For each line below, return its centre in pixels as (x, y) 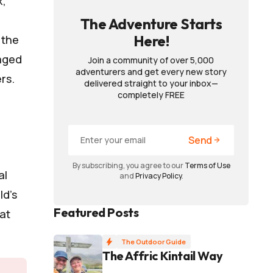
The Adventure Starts (151, 23)
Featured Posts (96, 212)
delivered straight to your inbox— (151, 83)
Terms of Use (207, 165)
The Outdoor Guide (154, 241)
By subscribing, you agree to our (128, 165)
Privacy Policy (158, 175)
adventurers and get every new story (151, 71)
